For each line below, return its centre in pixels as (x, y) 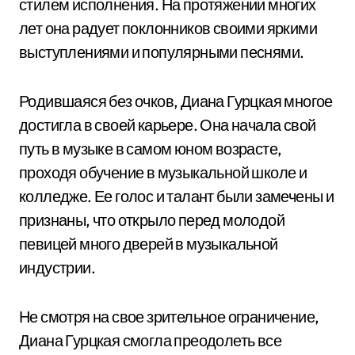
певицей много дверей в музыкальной (149, 244)
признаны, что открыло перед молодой (152, 220)
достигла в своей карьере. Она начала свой (168, 125)
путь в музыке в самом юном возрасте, (151, 149)
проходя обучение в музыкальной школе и (163, 172)
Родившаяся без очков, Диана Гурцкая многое (176, 101)
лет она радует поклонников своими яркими (168, 28)
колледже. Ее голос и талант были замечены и (177, 196)
